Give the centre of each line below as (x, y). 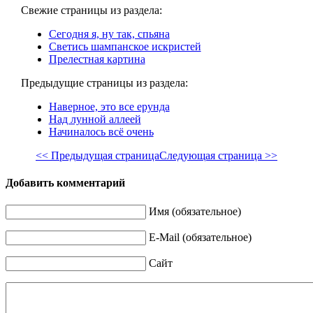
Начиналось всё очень (101, 132)
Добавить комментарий (65, 183)
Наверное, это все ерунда (109, 107)
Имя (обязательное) (195, 211)
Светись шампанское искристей (125, 47)
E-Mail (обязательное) (200, 237)
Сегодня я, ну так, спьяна (109, 34)
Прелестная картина (97, 59)
